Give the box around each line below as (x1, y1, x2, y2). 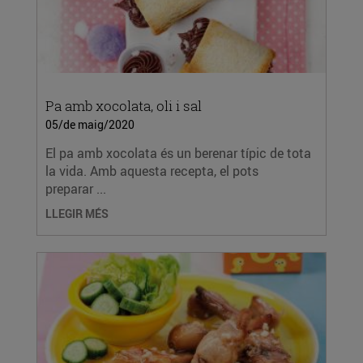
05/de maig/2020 (45, 117, 135, 132)
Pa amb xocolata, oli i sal (45, 96, 202, 115)
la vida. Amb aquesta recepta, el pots (45, 162, 258, 180)
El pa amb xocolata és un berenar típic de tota (45, 144, 311, 162)
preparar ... (45, 180, 106, 198)
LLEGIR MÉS (45, 206, 109, 221)
